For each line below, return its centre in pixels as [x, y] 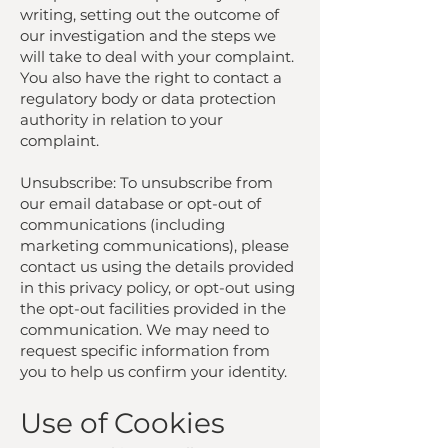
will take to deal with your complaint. [157, 56]
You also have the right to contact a [151, 77]
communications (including [122, 224]
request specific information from [145, 350]
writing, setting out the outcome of [149, 14]
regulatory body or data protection [148, 98]
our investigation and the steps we [148, 35]
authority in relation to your [121, 119]
